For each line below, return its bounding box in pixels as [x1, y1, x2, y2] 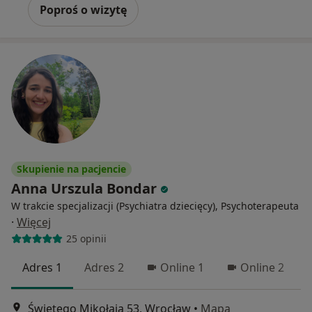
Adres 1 [22, 259, 62, 275]
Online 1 [160, 259, 204, 275]
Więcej [17, 214, 51, 230]
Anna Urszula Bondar [11, 178, 157, 198]
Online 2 [240, 259, 284, 275]
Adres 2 [84, 259, 124, 275]
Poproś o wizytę [40, 1, 127, 17]
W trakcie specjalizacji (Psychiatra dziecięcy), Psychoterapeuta [11, 198, 299, 212]
